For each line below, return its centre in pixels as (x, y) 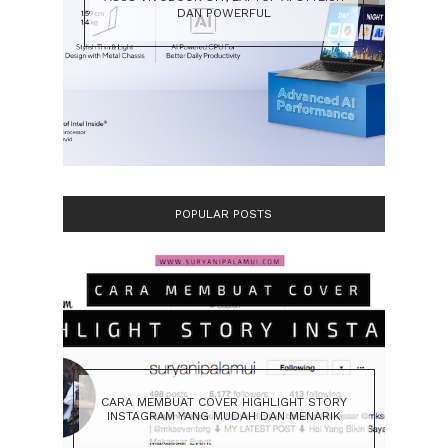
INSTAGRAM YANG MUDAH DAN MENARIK (223, 416)
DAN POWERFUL (223, 12)
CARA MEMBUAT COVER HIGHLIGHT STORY (223, 402)
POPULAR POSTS (224, 214)
